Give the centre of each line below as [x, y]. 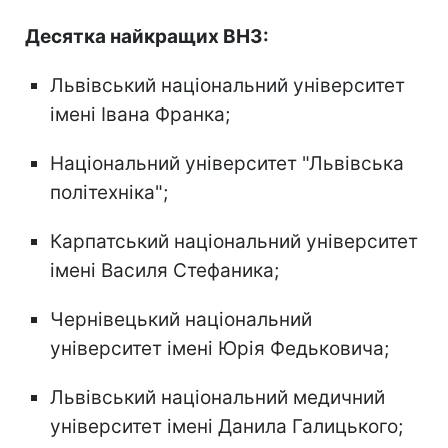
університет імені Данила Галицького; [226, 426]
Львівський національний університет [227, 85]
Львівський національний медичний [217, 397]
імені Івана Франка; [140, 114]
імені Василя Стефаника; [164, 270]
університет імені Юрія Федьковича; [219, 348]
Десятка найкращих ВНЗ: [147, 36]
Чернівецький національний [181, 319]
